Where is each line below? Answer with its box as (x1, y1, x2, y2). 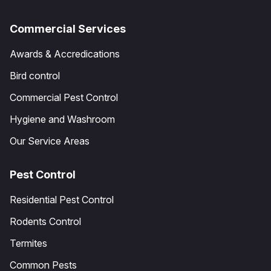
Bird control (10, 69, 60, 82)
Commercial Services (10, 22, 126, 35)
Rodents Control (10, 215, 81, 227)
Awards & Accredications (10, 47, 120, 60)
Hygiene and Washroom (10, 113, 115, 125)
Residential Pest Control (10, 193, 114, 206)
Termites (10, 237, 47, 249)
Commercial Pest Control (10, 91, 118, 103)
